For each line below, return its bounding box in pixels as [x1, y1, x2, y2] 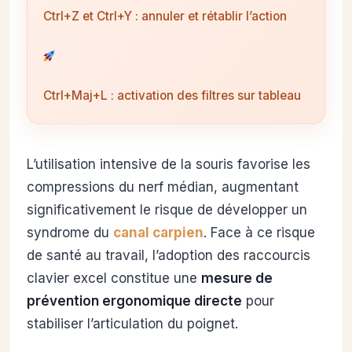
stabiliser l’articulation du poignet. [27, 315, 238, 332]
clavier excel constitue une [27, 269, 201, 286]
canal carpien [113, 224, 203, 240]
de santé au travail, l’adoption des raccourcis [27, 247, 310, 263]
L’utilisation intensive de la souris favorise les [27, 156, 310, 172]
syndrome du [27, 224, 113, 240]
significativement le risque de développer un [27, 201, 307, 218]
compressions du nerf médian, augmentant [27, 178, 299, 195]
